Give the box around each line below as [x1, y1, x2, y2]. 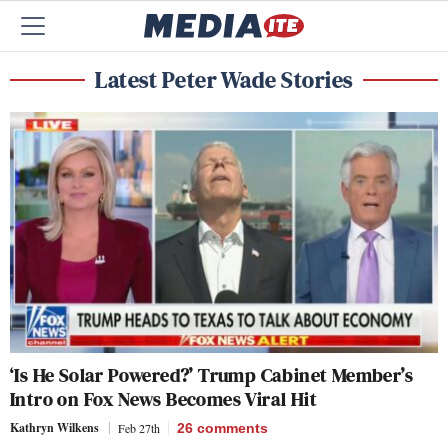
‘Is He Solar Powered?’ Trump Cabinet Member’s [10, 360, 413, 389]
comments [197, 419, 268, 436]
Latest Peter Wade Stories [95, 63, 353, 96]
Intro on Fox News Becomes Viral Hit [10, 384, 317, 413]
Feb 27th [118, 419, 160, 436]
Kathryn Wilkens [10, 418, 99, 436]
